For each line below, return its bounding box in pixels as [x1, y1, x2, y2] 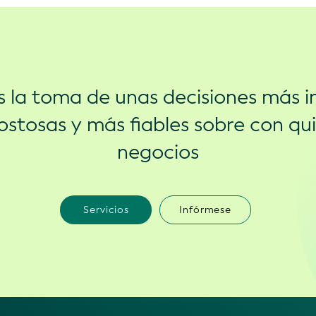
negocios [117, 138, 199, 165]
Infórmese [179, 202, 231, 217]
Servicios [83, 202, 129, 217]
